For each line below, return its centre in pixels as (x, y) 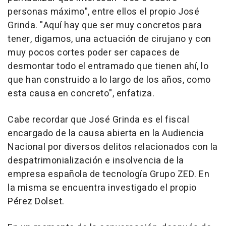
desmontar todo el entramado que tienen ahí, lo (108, 67)
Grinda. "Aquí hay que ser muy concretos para (105, 26)
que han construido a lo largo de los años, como (109, 80)
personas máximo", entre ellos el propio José (103, 12)
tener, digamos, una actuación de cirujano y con (109, 39)
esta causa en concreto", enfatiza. (81, 94)
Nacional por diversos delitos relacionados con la (113, 147)
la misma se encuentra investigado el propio (102, 188)
